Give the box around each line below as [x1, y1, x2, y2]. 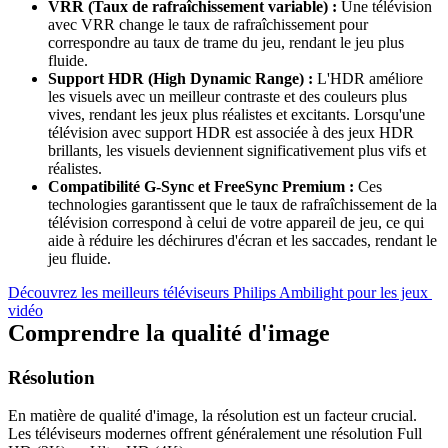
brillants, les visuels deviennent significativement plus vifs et [48, 141, 426, 159]
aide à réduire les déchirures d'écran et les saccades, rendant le [48, 231, 437, 249]
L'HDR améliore [313, 69, 423, 87]
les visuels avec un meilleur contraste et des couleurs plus [48, 87, 407, 105]
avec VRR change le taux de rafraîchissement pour [48, 15, 368, 33]
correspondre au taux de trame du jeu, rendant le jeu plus [48, 33, 404, 51]
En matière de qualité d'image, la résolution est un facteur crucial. [8, 407, 417, 425]
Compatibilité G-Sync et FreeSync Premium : [48, 177, 358, 195]
